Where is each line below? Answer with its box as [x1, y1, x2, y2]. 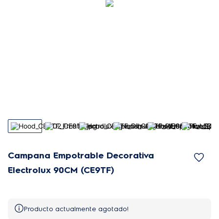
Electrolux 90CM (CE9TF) [8, 165, 114, 175]
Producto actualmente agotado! [24, 205, 130, 213]
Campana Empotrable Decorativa [8, 150, 154, 161]
